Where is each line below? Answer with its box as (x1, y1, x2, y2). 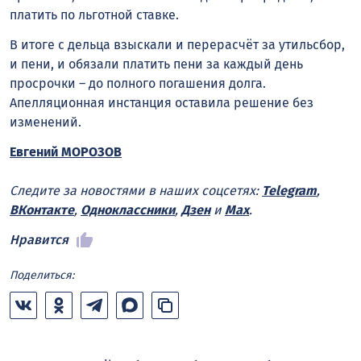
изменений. (10, 114, 85, 131)
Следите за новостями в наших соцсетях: (10, 182, 262, 198)
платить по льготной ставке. (10, 7, 179, 23)
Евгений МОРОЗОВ (10, 143, 122, 160)
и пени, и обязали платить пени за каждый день (10, 56, 303, 73)
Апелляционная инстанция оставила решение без (10, 95, 313, 111)
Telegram (262, 182, 317, 198)
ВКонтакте (10, 201, 74, 218)
